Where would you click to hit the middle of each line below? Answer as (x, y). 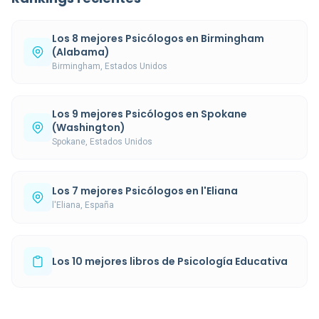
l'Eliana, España (83, 205)
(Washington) (89, 127)
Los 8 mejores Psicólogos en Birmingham (158, 38)
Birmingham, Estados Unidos (110, 66)
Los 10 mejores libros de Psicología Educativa (170, 261)
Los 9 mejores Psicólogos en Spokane (150, 114)
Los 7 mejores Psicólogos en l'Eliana (145, 190)
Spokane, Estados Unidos (102, 142)
